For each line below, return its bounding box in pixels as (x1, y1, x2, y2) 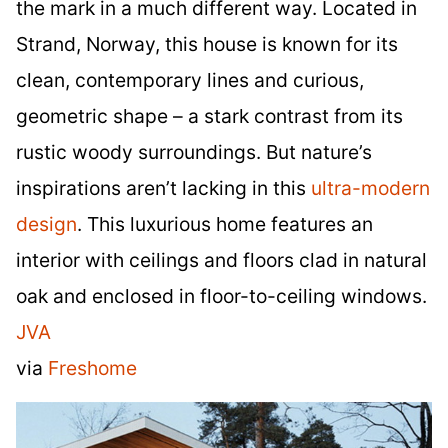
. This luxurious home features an (77, 212, 373, 237)
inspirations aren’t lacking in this (16, 176, 311, 201)
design (16, 212, 77, 237)
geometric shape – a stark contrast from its (16, 104, 403, 129)
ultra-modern (311, 176, 430, 201)
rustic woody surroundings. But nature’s (16, 140, 372, 165)
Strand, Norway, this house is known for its (16, 32, 398, 57)
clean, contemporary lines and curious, (16, 68, 364, 93)
